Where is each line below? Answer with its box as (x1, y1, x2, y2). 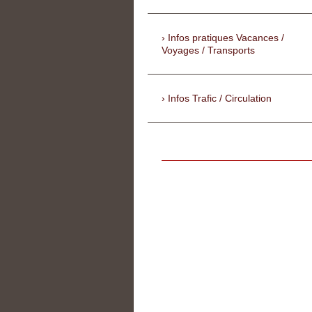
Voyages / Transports (162, 45, 255, 56)
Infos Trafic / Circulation (168, 93, 272, 104)
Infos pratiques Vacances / (168, 32, 284, 44)
